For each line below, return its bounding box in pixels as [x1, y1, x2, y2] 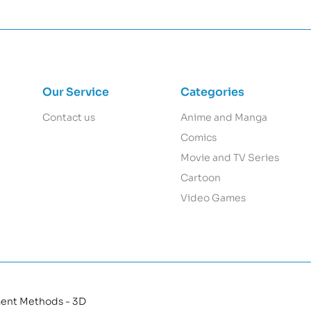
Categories [180, 85, 244, 100]
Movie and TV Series [180, 151, 279, 165]
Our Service [42, 85, 109, 100]
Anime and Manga [180, 111, 267, 124]
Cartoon [180, 171, 221, 185]
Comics [180, 131, 217, 144]
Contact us [42, 111, 95, 124]
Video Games [180, 192, 246, 205]
